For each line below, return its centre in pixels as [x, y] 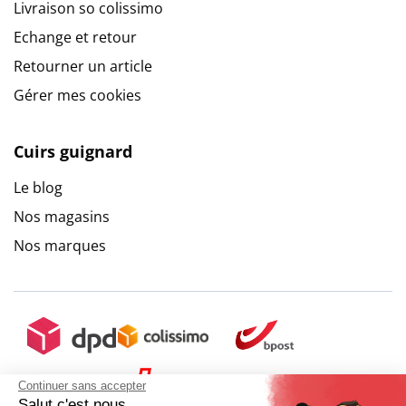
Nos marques [60, 245]
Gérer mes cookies [77, 95]
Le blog [38, 187]
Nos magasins [62, 216]
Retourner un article [83, 66]
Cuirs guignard [73, 151]
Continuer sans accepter [82, 385]
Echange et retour [75, 37]
